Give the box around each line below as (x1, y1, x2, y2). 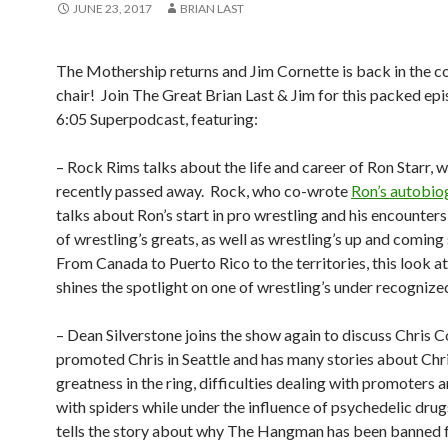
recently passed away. (56, 181, 204, 200)
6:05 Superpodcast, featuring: (56, 109, 258, 128)
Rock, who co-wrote (210, 181, 351, 200)
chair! (56, 85, 95, 104)
